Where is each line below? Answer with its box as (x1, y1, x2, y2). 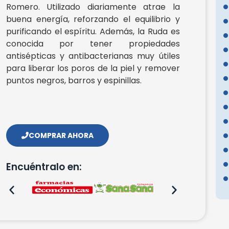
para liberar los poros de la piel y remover (6, 62, 180, 74)
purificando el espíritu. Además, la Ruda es (6, 25, 180, 37)
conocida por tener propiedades (6, 37, 180, 50)
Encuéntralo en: (6, 159, 82, 174)
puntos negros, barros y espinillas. (6, 74, 142, 86)
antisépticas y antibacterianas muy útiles (6, 50, 180, 62)
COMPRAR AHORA (28, 130, 94, 141)
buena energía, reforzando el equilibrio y (6, 13, 180, 25)
